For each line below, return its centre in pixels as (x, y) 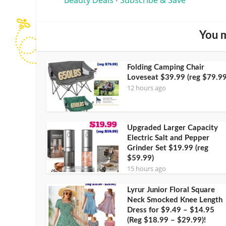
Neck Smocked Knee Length (175, 200)
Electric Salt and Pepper (168, 138)
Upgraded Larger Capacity (173, 128)
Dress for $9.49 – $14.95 (171, 210)
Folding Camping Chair (166, 67)
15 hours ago (147, 168)
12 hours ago (147, 88)
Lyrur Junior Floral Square (171, 190)
